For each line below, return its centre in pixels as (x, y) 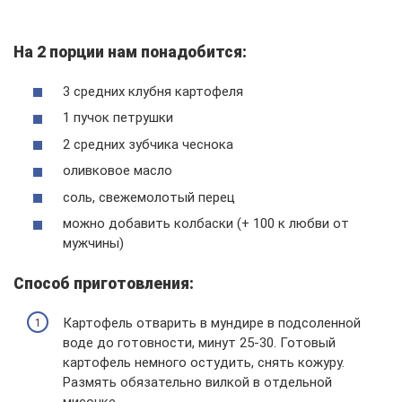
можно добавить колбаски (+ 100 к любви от (206, 223)
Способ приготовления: (104, 284)
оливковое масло (118, 170)
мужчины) (93, 243)
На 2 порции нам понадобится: (130, 52)
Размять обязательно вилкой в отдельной (197, 382)
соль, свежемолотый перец (149, 197)
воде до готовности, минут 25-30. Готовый (199, 342)
